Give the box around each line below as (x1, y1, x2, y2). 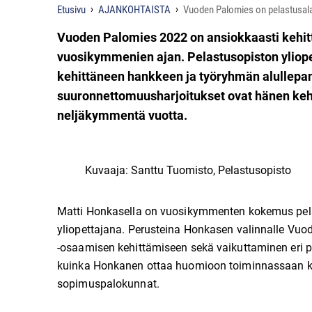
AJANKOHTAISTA (98, 3, 171, 16)
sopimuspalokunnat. (57, 277, 159, 291)
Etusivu (57, 3, 86, 16)
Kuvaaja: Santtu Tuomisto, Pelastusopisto (85, 164, 291, 178)
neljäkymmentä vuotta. (57, 108, 187, 123)
